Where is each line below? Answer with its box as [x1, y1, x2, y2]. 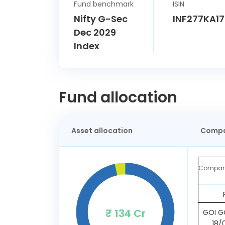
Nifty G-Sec [74, 13, 128, 25]
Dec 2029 [74, 26, 116, 39]
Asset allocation [71, 126, 133, 136]
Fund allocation [59, 87, 177, 108]
